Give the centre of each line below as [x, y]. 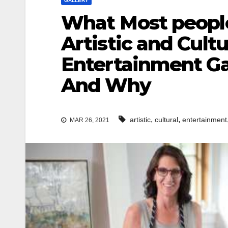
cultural [166, 120]
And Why [106, 85]
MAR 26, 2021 [89, 120]
